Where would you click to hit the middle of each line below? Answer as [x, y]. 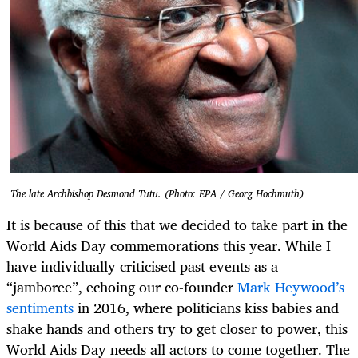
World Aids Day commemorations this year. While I [169, 246]
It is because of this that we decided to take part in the [177, 225]
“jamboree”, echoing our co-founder [122, 287]
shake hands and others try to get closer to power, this [177, 329]
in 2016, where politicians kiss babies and [206, 308]
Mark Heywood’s [291, 287]
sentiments [40, 308]
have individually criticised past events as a [142, 267]
